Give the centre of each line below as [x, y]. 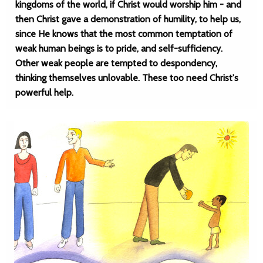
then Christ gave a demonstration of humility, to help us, [128, 19]
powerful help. [44, 92]
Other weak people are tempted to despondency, [116, 63]
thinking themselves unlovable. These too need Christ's [127, 78]
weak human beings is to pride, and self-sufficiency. [119, 48]
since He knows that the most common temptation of [124, 34]
